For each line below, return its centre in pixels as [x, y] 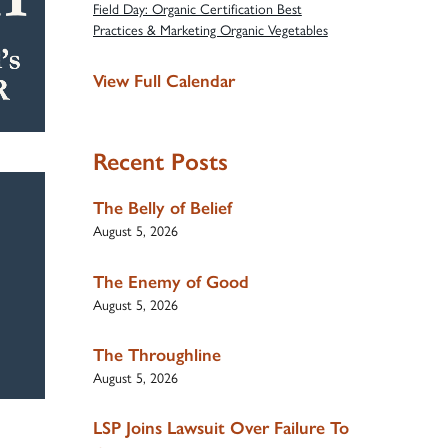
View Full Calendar [163, 80]
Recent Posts [160, 162]
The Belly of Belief [162, 208]
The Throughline [156, 354]
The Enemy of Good [170, 281]
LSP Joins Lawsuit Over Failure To [220, 428]
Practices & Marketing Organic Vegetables [210, 31]
